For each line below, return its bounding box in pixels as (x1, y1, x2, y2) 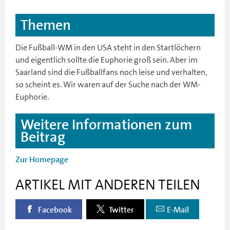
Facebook (36, 204, 72, 215)
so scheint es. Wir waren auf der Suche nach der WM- (15, 79, 200, 90)
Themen (21, 15, 71, 34)
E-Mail (167, 204, 189, 215)
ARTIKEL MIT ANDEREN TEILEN (15, 175, 200, 194)
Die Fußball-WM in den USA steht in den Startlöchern (15, 42, 201, 53)
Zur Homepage (15, 154, 68, 165)
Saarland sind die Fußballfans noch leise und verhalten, (15, 66, 207, 78)
